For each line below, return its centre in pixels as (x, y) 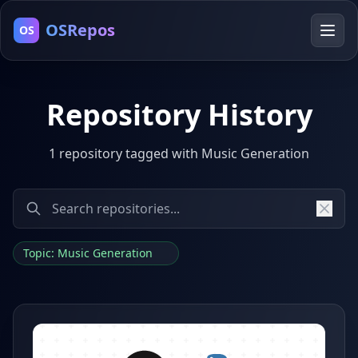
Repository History (179, 115)
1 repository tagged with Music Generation (179, 153)
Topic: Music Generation (89, 253)
